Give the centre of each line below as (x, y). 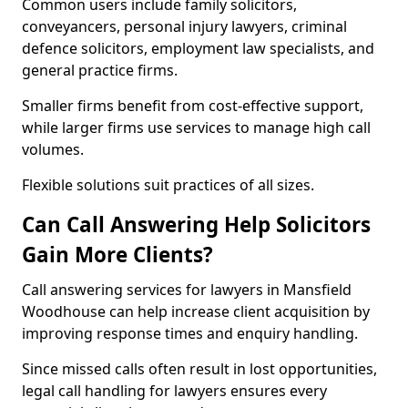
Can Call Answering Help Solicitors (196, 224)
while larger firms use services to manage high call (196, 127)
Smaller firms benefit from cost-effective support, (193, 106)
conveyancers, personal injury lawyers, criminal (184, 26)
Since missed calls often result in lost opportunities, (199, 369)
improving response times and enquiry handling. (190, 333)
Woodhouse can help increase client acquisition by (196, 311)
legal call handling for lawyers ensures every (174, 391)
